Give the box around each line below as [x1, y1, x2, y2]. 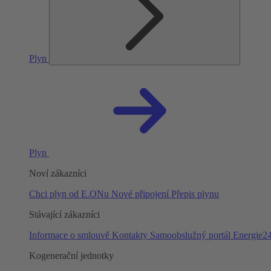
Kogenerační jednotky [29, 250, 114, 261]
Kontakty [112, 230, 150, 240]
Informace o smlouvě [29, 230, 112, 240]
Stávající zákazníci [29, 209, 100, 220]
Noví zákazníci [29, 168, 87, 178]
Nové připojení [111, 189, 171, 199]
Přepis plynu [171, 189, 219, 199]
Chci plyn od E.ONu [29, 189, 111, 199]
